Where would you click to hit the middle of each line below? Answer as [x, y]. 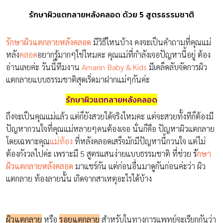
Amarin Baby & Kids [114, 67]
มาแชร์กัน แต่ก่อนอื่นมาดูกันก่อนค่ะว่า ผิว [140, 166]
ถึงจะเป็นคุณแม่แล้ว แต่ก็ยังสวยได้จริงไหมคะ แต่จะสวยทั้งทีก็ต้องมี [110, 116]
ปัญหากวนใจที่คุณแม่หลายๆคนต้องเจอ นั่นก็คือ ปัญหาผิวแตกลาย [110, 128]
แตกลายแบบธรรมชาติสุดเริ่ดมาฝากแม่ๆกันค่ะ [78, 79]
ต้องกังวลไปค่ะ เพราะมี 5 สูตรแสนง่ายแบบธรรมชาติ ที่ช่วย [100, 153]
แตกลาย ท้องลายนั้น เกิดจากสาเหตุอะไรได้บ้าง [79, 178]
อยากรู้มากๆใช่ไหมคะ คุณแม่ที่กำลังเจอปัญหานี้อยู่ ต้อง [124, 54]
